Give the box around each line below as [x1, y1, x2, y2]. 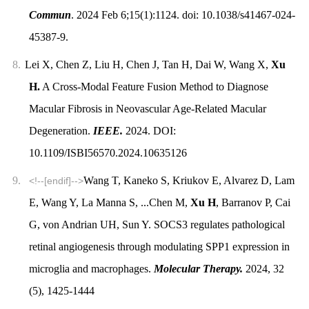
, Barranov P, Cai [215, 196, 290, 208]
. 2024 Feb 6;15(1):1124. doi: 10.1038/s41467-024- [70, 8, 295, 21]
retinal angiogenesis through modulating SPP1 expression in [28, 240, 290, 252]
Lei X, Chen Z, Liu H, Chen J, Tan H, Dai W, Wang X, [24, 58, 271, 70]
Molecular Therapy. [153, 262, 243, 275]
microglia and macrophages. [28, 262, 154, 275]
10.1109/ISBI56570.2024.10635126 [28, 146, 187, 159]
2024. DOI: [122, 124, 176, 137]
